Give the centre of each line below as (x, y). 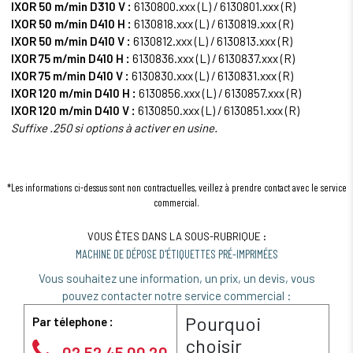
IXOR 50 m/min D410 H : (71, 24)
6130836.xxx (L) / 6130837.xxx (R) (212, 59)
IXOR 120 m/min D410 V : (73, 111)
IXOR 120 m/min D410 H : (74, 93)
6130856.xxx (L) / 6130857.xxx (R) (219, 93)
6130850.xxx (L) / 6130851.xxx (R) (217, 111)
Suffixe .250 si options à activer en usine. (114, 128)
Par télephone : (73, 322)
